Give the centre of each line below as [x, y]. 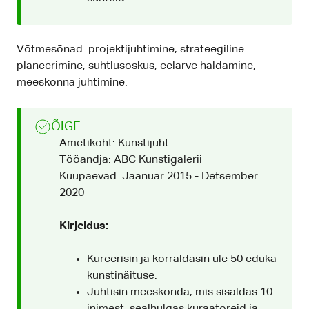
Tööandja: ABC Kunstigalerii [131, 160]
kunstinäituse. [122, 276]
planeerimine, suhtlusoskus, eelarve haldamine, [136, 67]
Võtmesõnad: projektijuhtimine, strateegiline [130, 50]
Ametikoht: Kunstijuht [114, 144]
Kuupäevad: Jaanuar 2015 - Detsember [159, 177]
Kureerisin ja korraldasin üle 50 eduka [182, 260]
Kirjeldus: [84, 227]
